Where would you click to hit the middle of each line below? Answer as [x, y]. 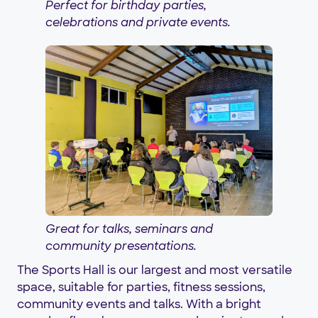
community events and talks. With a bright [139, 305]
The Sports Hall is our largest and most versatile [155, 270]
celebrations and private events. [138, 22]
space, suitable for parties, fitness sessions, [141, 287]
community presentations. [121, 246]
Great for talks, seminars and [129, 229]
